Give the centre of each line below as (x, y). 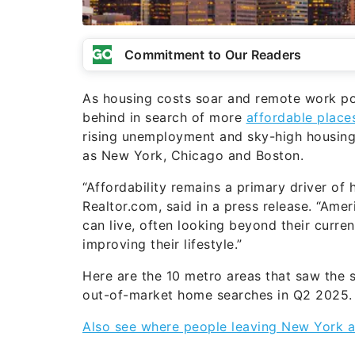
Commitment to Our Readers (213, 55)
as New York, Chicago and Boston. (193, 155)
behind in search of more (164, 117)
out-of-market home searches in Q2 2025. (218, 295)
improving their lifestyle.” (162, 244)
